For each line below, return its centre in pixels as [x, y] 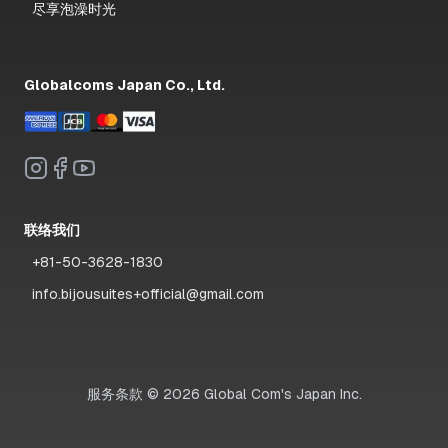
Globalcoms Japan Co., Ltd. [124, 85]
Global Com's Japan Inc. [280, 394]
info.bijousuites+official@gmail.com [148, 294]
